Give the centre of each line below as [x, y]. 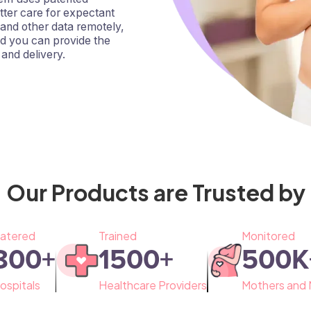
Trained [118, 235]
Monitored [268, 235]
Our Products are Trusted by [155, 192]
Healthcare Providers [153, 285]
